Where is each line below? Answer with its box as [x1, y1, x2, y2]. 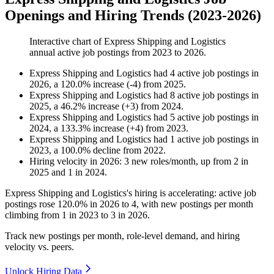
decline [93, 145, 120, 156]
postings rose [5, 199, 57, 210]
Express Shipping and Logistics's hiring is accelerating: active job [5, 188, 256, 199]
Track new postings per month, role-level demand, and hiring [5, 231, 240, 242]
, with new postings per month [136, 199, 253, 210]
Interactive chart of [29, 36, 104, 47]
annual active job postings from [29, 47, 152, 58]
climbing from [5, 210, 62, 221]
